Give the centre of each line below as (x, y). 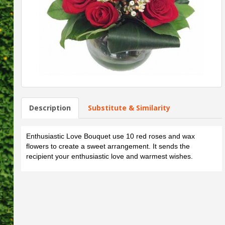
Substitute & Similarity (129, 107)
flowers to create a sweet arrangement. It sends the (108, 146)
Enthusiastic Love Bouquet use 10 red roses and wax (110, 136)
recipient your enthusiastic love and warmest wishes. (109, 156)
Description (50, 107)
